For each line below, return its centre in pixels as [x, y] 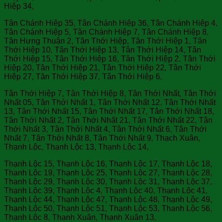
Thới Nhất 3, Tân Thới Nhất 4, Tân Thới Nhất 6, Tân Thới [105, 129]
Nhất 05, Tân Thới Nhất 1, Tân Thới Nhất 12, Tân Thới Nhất [110, 102]
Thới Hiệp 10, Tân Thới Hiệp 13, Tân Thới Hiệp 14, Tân [103, 50]
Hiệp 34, [19, 6]
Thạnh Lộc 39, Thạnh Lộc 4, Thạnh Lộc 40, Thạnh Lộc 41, [106, 190]
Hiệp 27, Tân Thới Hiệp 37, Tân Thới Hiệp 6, [83, 76]
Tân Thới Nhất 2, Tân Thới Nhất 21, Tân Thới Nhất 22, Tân [108, 120]
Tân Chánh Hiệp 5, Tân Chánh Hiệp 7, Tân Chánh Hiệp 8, [106, 32]
